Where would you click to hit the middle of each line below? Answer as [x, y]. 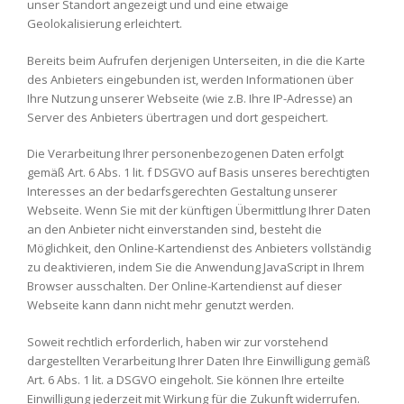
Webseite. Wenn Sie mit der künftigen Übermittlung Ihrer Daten [199, 210]
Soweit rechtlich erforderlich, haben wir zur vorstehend [178, 341]
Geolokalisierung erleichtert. [105, 23]
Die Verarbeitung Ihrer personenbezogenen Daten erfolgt [185, 153]
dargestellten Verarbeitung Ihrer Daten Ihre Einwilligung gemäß [199, 360]
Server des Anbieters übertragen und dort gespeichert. [178, 117]
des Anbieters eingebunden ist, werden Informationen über [190, 79]
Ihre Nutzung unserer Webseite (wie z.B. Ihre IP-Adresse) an [190, 98]
